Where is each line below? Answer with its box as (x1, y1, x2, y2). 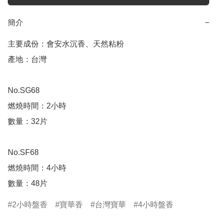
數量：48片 (8, 179, 47, 188)
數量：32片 (8, 117, 47, 126)
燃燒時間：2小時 (8, 102, 66, 110)
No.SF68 (8, 148, 39, 157)
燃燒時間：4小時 (8, 164, 66, 172)
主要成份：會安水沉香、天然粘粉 (8, 40, 124, 48)
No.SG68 (8, 86, 40, 95)
